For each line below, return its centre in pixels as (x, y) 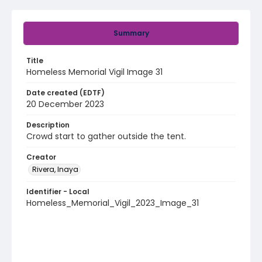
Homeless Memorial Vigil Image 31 (94, 72)
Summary (131, 33)
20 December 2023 (65, 104)
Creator (41, 157)
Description (48, 125)
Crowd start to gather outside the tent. (106, 136)
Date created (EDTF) (65, 93)
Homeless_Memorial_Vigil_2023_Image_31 (113, 203)
